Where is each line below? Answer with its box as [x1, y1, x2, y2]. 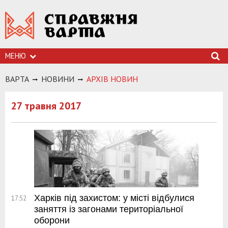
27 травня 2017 [11, 99, 81, 112]
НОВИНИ [41, 74, 74, 84]
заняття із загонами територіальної [34, 204, 183, 215]
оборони [34, 215, 70, 226]
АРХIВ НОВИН [87, 74, 138, 84]
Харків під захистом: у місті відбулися [34, 193, 194, 204]
